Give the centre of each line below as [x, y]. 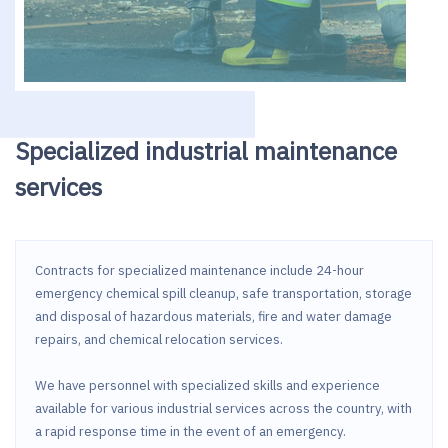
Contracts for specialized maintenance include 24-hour [199, 271]
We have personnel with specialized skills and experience [207, 386]
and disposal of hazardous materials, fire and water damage [213, 317]
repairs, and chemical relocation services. [158, 340]
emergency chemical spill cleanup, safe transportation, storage [223, 294]
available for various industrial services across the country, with [223, 409]
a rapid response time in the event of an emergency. [190, 432]
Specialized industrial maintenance [206, 150]
